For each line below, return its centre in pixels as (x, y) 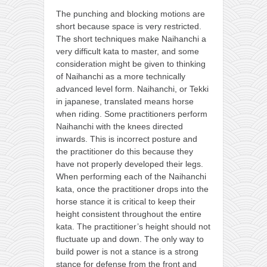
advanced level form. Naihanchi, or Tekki (132, 89)
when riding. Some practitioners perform (132, 114)
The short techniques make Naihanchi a (131, 38)
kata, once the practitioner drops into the (132, 189)
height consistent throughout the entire (129, 214)
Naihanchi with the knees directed (119, 126)
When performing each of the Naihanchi (131, 176)
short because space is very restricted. (129, 26)
